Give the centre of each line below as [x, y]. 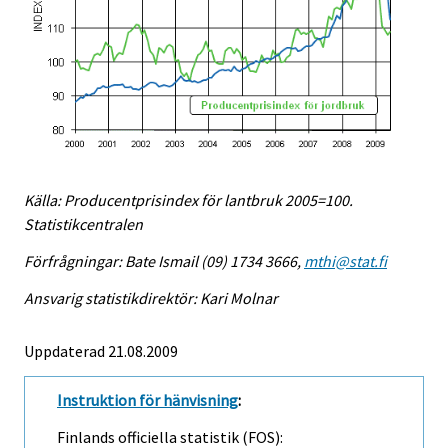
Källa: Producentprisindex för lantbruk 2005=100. [188, 200]
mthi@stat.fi [345, 261]
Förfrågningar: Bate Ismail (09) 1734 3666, [164, 261]
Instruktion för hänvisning [147, 399]
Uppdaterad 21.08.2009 [101, 350]
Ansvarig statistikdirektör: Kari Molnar [151, 297]
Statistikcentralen [83, 224]
